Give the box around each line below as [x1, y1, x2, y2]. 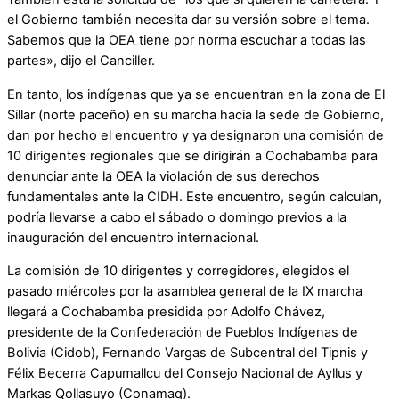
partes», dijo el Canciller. [7, 53, 155, 69]
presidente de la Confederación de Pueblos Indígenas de [7, 324, 358, 341]
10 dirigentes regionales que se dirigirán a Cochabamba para [7, 147, 378, 164]
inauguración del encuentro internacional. [7, 229, 259, 246]
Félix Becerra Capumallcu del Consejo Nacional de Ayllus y [7, 365, 362, 382]
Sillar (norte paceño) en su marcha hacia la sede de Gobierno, [7, 106, 384, 123]
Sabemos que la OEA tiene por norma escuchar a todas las [7, 32, 366, 49]
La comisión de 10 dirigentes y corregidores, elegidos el [7, 263, 349, 280]
